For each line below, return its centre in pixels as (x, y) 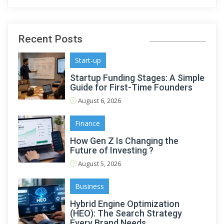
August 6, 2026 (99, 100)
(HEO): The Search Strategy (126, 213)
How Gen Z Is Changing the (124, 140)
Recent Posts (50, 39)
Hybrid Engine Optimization (125, 203)
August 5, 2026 (99, 163)
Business (89, 186)
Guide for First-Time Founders (131, 87)
